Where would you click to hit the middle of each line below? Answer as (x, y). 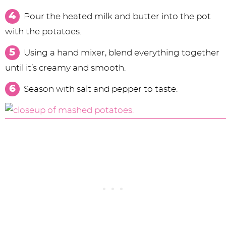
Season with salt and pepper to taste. (100, 89)
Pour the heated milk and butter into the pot (117, 17)
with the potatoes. (43, 32)
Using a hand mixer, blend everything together (121, 53)
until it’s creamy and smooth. (65, 68)
